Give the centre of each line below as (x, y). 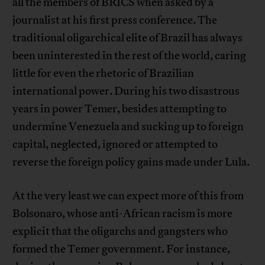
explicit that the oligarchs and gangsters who (120, 232)
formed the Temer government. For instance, (122, 249)
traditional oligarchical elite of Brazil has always (128, 38)
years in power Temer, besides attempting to (120, 109)
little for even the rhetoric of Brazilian (104, 74)
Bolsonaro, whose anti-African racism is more (123, 214)
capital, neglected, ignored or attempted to (115, 145)
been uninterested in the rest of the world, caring (130, 56)
